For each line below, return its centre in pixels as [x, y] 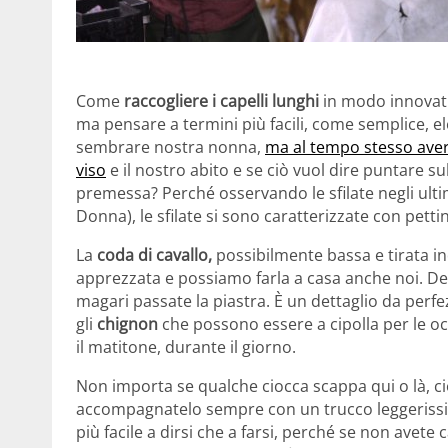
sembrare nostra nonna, [170, 146]
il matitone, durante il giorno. [186, 346]
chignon [127, 323]
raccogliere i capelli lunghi [221, 100]
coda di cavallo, [154, 254]
